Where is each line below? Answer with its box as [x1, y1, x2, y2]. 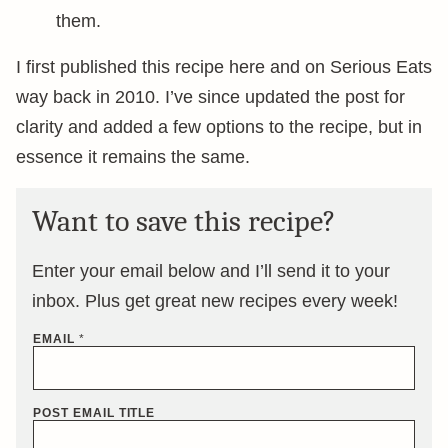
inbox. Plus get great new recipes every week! [32, 291, 398, 311]
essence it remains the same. [16, 147, 250, 167]
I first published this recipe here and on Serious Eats [16, 57, 432, 77]
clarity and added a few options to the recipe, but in [16, 117, 422, 137]
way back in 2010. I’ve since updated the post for [16, 87, 405, 107]
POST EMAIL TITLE [33, 406, 156, 420]
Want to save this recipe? [32, 204, 336, 239]
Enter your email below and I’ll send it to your [32, 261, 390, 281]
